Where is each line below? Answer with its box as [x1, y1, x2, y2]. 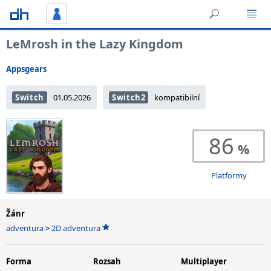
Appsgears [6, 64, 47, 74]
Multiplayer [180, 256, 227, 267]
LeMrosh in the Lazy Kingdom [6, 36, 183, 52]
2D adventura [51, 223, 100, 233]
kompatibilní [154, 92, 200, 103]
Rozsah [93, 256, 122, 267]
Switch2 [111, 92, 146, 103]
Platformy [211, 170, 247, 181]
